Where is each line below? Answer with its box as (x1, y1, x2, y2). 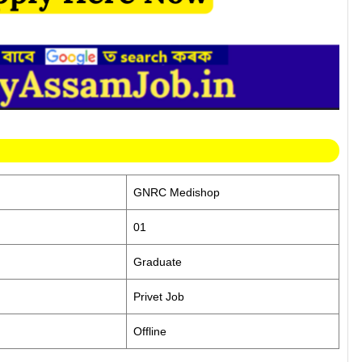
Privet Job (133, 290, 184, 303)
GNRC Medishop (133, 186, 220, 199)
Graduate (133, 255, 182, 268)
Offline (133, 325, 166, 338)
